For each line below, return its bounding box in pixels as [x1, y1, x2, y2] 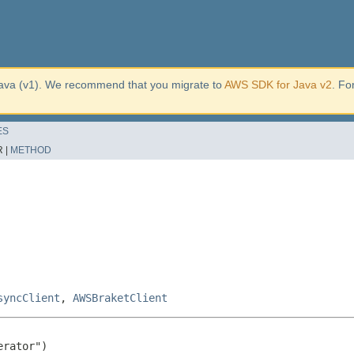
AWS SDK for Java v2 [224, 78, 332, 91]
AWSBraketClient [73, 292, 168, 304]
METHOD [10, 145, 51, 156]
